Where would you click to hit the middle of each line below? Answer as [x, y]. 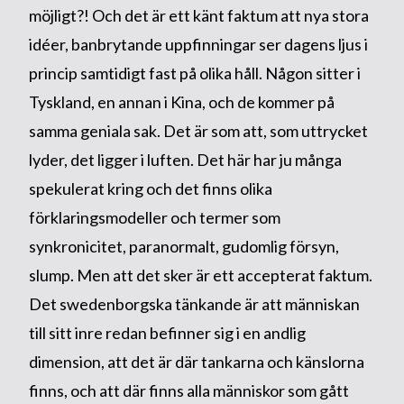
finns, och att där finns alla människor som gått [188, 390]
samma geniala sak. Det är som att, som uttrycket [198, 130]
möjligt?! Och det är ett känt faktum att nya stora [198, 15]
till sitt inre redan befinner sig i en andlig [167, 332]
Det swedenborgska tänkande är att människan [194, 303]
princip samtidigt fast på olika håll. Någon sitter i [194, 73]
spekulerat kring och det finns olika [150, 188]
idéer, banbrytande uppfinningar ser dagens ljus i [198, 44]
